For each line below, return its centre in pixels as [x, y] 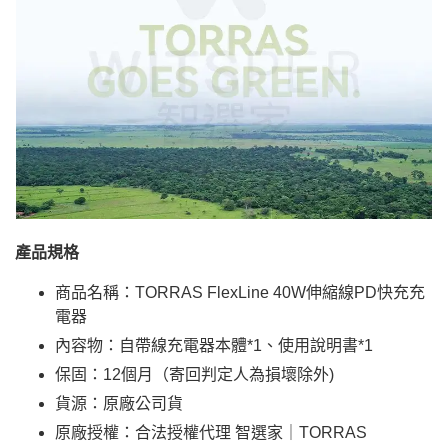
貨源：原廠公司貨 [119, 403]
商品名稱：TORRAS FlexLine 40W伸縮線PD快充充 [240, 292]
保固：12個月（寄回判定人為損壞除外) [194, 374]
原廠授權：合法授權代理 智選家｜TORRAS [211, 432]
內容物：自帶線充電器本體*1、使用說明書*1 [214, 345]
